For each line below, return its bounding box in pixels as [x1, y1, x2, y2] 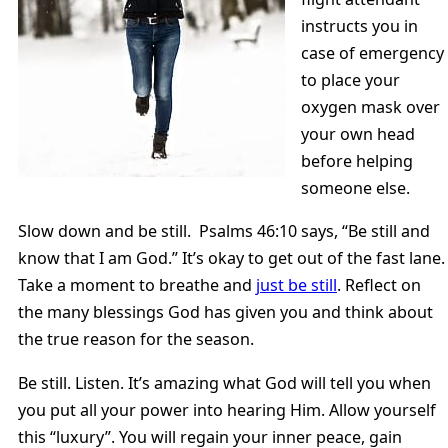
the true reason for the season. [18, 328, 254, 351]
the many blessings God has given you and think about [18, 301, 433, 324]
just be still [256, 274, 337, 297]
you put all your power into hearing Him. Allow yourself [18, 398, 436, 421]
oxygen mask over [301, 96, 441, 119]
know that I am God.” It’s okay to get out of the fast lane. [18, 247, 445, 270]
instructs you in [301, 15, 419, 38]
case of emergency [301, 42, 445, 65]
